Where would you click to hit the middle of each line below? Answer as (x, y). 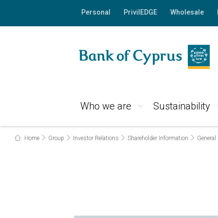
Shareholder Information (158, 138)
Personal (96, 12)
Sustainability (182, 106)
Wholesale (187, 12)
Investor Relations (96, 138)
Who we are (106, 106)
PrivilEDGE (140, 12)
